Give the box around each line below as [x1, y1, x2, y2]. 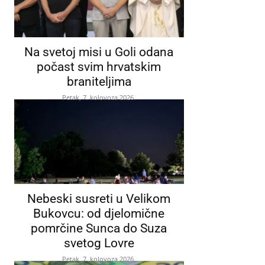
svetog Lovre [63, 236, 134, 251]
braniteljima [66, 75, 131, 89]
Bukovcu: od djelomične [33, 206, 165, 221]
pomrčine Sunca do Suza [31, 221, 167, 236]
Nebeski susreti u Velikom [27, 192, 171, 206]
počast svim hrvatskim [37, 60, 161, 75]
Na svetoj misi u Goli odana [24, 45, 174, 60]
